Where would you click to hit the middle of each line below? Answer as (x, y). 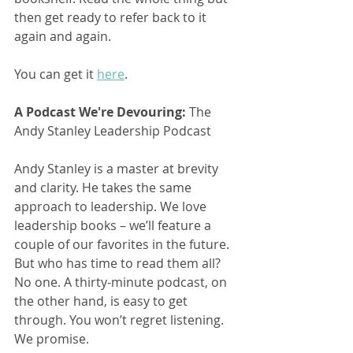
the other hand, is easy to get (102, 301)
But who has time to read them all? (119, 263)
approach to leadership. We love (112, 206)
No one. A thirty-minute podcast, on (122, 282)
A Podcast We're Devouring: (100, 111)
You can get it (56, 74)
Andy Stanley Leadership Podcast (113, 130)
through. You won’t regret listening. (121, 320)
